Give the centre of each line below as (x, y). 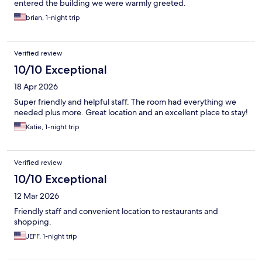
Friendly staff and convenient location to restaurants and (116, 211)
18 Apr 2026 (36, 87)
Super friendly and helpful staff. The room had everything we (125, 102)
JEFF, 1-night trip (51, 237)
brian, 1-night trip (53, 18)
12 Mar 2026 (37, 196)
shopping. (33, 222)
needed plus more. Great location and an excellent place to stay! (131, 113)
